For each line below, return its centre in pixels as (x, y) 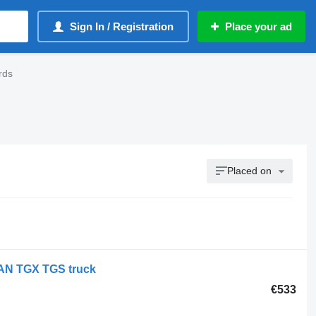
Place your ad (259, 26)
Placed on (250, 171)
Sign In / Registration (122, 26)
